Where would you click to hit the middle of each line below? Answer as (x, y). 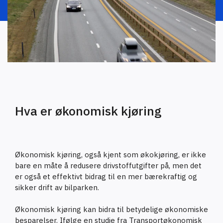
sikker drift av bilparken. (57, 187)
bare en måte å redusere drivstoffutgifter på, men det (108, 166)
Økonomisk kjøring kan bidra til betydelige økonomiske (111, 209)
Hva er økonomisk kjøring (88, 111)
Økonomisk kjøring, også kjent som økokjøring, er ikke (111, 155)
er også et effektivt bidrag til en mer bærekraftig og (106, 176)
